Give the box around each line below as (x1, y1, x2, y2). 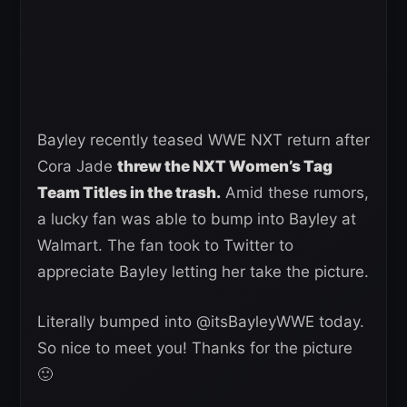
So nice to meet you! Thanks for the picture (37, 339, 352, 358)
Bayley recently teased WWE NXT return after (37, 131, 370, 150)
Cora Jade (37, 157, 117, 176)
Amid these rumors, (221, 184, 369, 203)
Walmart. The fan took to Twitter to (37, 236, 293, 255)
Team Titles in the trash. (37, 184, 221, 203)
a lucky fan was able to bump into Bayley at (37, 210, 356, 229)
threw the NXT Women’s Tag (117, 157, 333, 176)
